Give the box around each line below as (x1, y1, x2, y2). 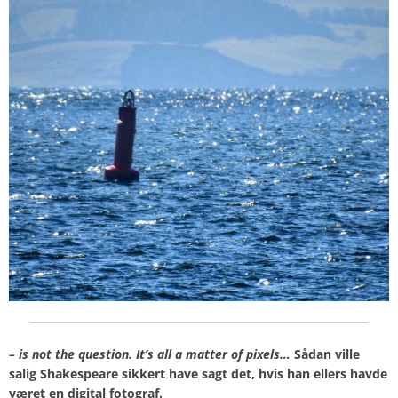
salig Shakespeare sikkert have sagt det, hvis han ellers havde (9, 365, 387, 383)
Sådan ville (294, 346, 360, 363)
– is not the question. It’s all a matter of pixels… (9, 346, 291, 363)
